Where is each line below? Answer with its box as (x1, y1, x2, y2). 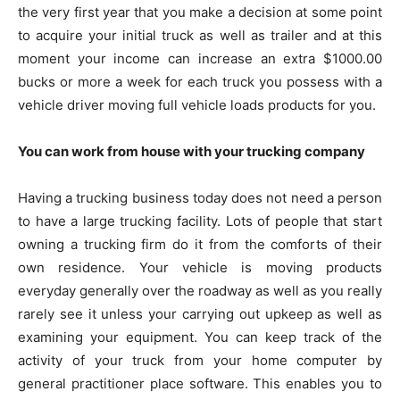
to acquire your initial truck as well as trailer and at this (18, 27, 382, 44)
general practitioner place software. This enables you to (18, 375, 382, 392)
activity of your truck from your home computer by (18, 352, 382, 369)
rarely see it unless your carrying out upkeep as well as (18, 305, 382, 322)
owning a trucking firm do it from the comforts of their (18, 236, 382, 253)
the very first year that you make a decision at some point (18, 4, 382, 21)
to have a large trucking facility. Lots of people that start (18, 212, 382, 229)
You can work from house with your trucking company (18, 143, 365, 160)
